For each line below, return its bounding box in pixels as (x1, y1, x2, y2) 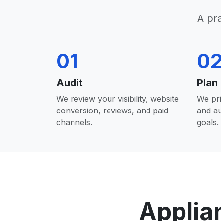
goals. (197, 117, 219, 127)
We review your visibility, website (56, 94, 179, 104)
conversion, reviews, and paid (56, 106, 168, 115)
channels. (56, 117, 92, 127)
